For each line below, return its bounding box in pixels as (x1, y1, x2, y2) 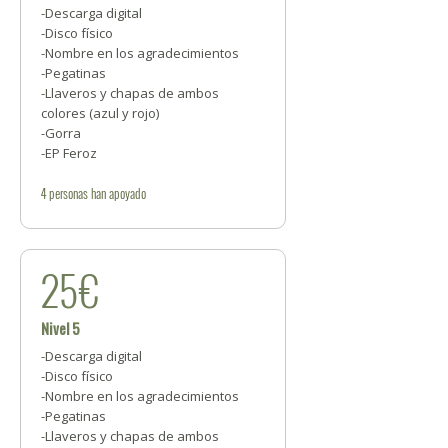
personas (49, 183, 88, 204)
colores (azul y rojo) (41, 104, 159, 123)
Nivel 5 (41, 317, 80, 340)
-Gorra (41, 124, 81, 143)
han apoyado (88, 183, 146, 204)
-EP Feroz (41, 144, 97, 163)
